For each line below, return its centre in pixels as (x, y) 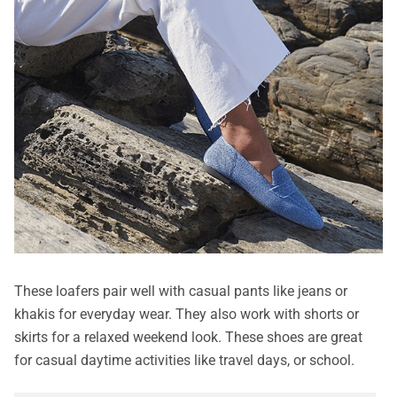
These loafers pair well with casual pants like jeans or (181, 292)
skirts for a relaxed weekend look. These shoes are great (188, 338)
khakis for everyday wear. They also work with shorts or (187, 315)
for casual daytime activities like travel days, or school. (184, 361)
